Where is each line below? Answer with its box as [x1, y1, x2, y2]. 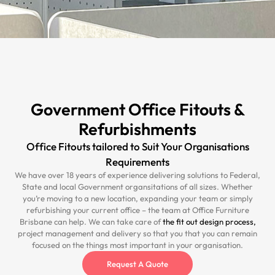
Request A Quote [107, 259, 168, 269]
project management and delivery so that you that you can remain [18, 228, 257, 238]
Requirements [106, 155, 169, 168]
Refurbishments [79, 118, 196, 139]
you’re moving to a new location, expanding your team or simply [22, 193, 253, 203]
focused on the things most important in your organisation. [32, 240, 243, 250]
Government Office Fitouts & [30, 99, 245, 120]
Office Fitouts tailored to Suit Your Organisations [26, 140, 249, 153]
